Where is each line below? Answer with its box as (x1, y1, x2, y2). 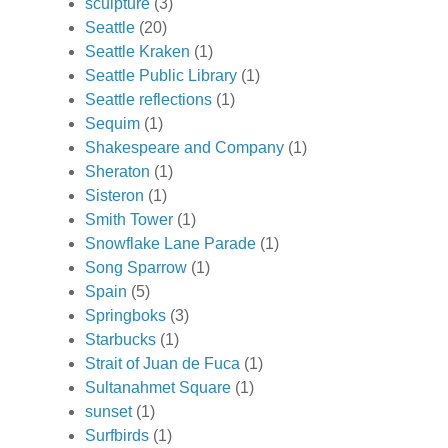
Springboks (85, 306, 166, 324)
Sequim (85, 114, 140, 132)
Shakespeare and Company (85, 138, 284, 156)
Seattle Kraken (85, 42, 190, 60)
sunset (85, 402, 132, 420)
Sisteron (85, 186, 144, 204)
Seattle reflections (85, 90, 212, 108)
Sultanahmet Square (85, 378, 231, 396)
